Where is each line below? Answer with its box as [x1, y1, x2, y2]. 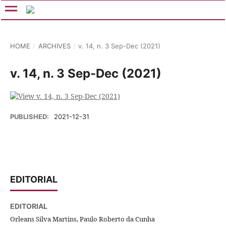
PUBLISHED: [10, 112, 50, 121]
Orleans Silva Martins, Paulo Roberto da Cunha [10, 214, 155, 223]
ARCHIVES [38, 42, 71, 50]
